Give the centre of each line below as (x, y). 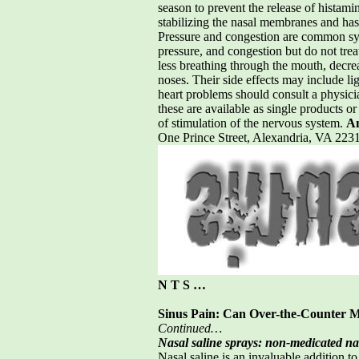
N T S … (182, 284)
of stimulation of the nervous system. (252, 123)
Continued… (190, 328)
